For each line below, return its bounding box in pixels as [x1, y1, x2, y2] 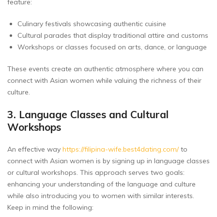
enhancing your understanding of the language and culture [7, 179, 196, 188]
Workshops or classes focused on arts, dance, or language [17, 42, 207, 51]
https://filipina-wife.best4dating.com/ [62, 144, 179, 154]
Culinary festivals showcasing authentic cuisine [17, 19, 166, 28]
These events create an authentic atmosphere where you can [7, 64, 203, 73]
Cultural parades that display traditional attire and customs [17, 31, 208, 40]
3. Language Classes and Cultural [7, 108, 169, 121]
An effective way [7, 144, 62, 154]
